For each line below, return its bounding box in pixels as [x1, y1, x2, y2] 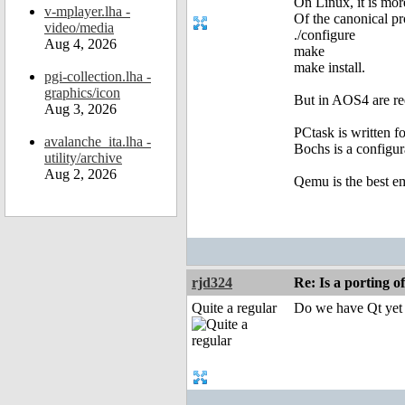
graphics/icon [44, 85, 120, 100]
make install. [294, 60, 365, 76]
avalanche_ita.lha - [44, 134, 151, 149]
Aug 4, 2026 [44, 36, 117, 52]
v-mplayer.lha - [44, 4, 130, 19]
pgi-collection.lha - [44, 69, 151, 84]
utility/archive [44, 150, 122, 165]
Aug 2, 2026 [44, 166, 117, 182]
